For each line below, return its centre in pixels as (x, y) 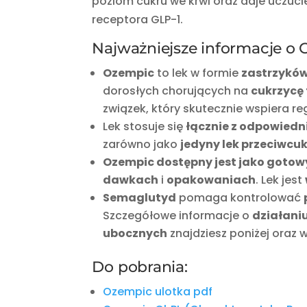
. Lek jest (281, 180)
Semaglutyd (140, 198)
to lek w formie (198, 73)
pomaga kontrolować (240, 198)
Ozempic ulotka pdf (158, 292)
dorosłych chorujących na (177, 91)
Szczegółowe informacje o (178, 216)
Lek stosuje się (145, 127)
